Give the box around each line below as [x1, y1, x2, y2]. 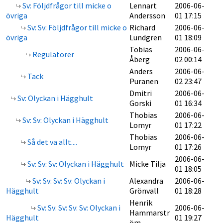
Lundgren [129, 32, 162, 42]
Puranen [129, 76, 158, 86]
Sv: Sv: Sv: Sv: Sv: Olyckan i [36, 203, 120, 213]
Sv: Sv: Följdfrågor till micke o [26, 22, 127, 32]
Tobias [129, 44, 152, 54]
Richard [129, 22, 155, 32]
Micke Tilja [129, 159, 166, 169]
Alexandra [129, 176, 163, 186]
